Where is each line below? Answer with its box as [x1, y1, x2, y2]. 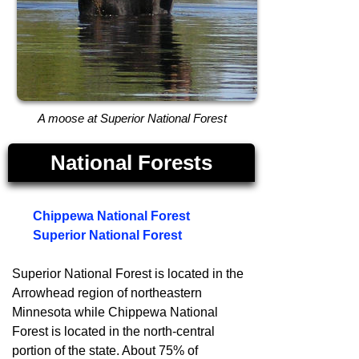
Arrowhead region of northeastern [12, 286, 202, 301]
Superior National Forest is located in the [12, 267, 244, 281]
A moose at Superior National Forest [38, 111, 227, 126]
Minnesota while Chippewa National [12, 305, 218, 320]
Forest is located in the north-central [12, 325, 215, 339]
